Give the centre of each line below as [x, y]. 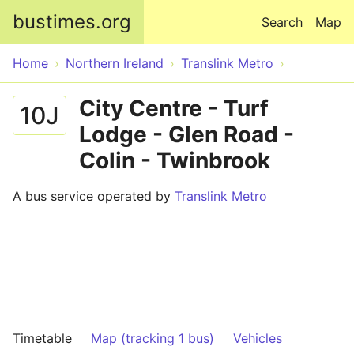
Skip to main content [177, 9]
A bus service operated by [94, 196]
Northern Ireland [115, 63]
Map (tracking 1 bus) [153, 338]
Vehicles [258, 338]
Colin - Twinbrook [175, 160]
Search [282, 22]
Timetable [42, 338]
